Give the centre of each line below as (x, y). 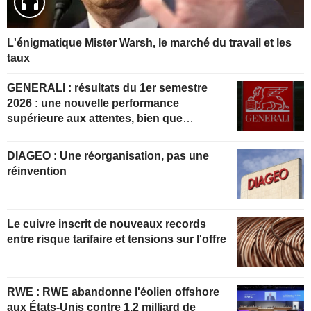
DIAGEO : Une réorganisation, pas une (33, 156)
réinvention (37, 171)
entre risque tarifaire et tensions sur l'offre (117, 239)
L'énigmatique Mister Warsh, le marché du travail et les (149, 43)
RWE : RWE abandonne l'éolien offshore (25, 292)
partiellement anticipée (66, 134)
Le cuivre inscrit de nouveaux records (107, 224)
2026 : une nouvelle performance (93, 103)
